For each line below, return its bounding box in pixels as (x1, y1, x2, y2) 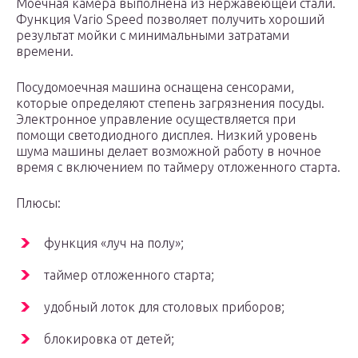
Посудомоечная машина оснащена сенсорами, (16, 80, 294, 95)
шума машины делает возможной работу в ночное (16, 144, 321, 159)
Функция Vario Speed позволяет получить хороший (16, 12, 324, 27)
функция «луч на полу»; (44, 236, 184, 251)
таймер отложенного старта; (44, 268, 214, 283)
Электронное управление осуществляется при (16, 112, 296, 127)
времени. (16, 44, 74, 59)
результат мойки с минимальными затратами (16, 28, 289, 43)
